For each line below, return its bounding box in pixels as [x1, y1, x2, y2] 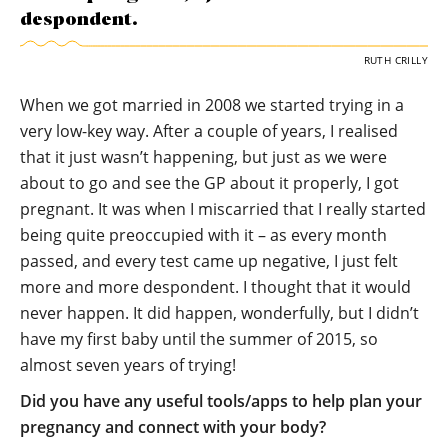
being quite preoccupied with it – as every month [20, 224, 387, 247]
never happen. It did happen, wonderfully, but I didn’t [20, 302, 419, 325]
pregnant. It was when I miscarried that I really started [20, 198, 426, 221]
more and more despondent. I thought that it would [20, 276, 411, 299]
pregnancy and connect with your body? [20, 416, 326, 439]
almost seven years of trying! [20, 354, 236, 377]
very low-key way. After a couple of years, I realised [20, 120, 398, 143]
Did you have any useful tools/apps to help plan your [20, 390, 422, 413]
